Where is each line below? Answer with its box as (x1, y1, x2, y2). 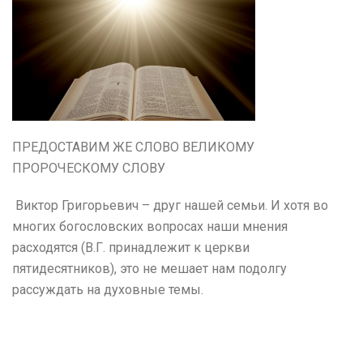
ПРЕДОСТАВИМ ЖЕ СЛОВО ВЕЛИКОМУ (12, 139, 254, 155)
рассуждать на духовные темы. (12, 282, 203, 297)
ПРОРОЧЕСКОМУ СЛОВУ (12, 160, 165, 176)
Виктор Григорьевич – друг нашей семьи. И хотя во (12, 198, 328, 213)
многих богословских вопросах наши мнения (12, 219, 288, 234)
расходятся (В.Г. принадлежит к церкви (12, 240, 250, 255)
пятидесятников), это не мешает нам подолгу (12, 261, 287, 276)
